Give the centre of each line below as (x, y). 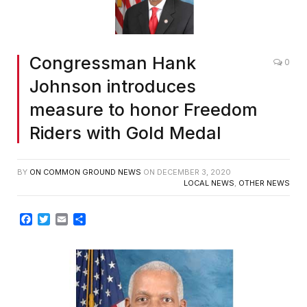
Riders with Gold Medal (125, 133)
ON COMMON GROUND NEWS (85, 172)
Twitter (68, 220)
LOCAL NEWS (209, 183)
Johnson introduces (113, 87)
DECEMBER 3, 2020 (194, 172)
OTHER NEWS (264, 183)
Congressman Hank (113, 63)
